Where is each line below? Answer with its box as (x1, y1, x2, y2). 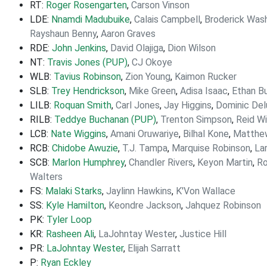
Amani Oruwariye (110, 128, 179, 139)
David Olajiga (110, 42, 163, 54)
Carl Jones (116, 100, 160, 111)
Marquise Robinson (172, 142, 250, 154)
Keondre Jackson (108, 200, 181, 211)
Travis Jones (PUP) (47, 57, 128, 68)
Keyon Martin (197, 157, 253, 168)
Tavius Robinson (54, 71, 121, 82)
